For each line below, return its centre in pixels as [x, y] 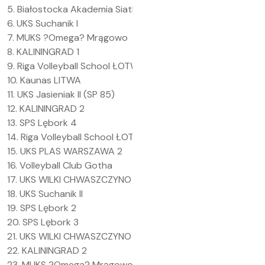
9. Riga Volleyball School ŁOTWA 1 [79, 66]
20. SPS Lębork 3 [43, 222]
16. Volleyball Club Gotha [60, 165]
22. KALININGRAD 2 [47, 251]
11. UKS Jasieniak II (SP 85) [61, 94]
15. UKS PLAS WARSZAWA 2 [65, 151]
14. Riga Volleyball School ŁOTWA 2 [82, 137]
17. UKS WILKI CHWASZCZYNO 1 [72, 180]
